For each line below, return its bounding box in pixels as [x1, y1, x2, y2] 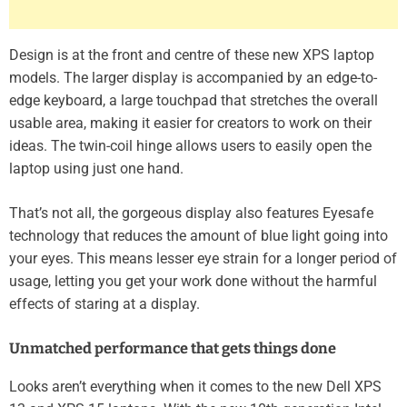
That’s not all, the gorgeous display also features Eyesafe [9, 203, 373, 222]
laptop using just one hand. [9, 159, 184, 177]
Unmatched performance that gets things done [9, 339, 336, 357]
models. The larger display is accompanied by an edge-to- [9, 68, 377, 86]
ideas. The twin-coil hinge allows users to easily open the [9, 136, 372, 154]
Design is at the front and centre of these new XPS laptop [9, 45, 374, 64]
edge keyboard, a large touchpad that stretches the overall [9, 91, 378, 109]
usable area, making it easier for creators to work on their [9, 114, 372, 132]
